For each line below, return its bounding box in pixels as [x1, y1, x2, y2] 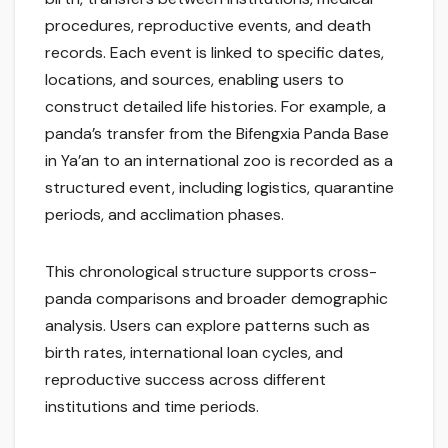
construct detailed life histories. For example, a [45, 96, 386, 118]
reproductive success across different [45, 369, 326, 391]
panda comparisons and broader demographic [45, 288, 388, 310]
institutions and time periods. [45, 396, 259, 418]
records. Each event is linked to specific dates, [45, 42, 384, 64]
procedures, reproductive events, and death [45, 15, 371, 37]
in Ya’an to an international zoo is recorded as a [45, 150, 393, 172]
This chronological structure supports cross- [45, 261, 377, 283]
